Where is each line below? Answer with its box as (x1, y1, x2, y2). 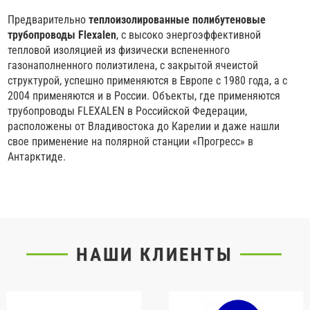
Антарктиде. (8, 150, 66, 164)
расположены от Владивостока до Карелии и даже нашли (8, 120, 280, 134)
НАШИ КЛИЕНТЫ (76, 244, 234, 266)
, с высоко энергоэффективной (116, 28, 262, 42)
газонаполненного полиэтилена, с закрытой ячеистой (8, 59, 259, 73)
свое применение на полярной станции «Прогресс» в (8, 135, 254, 149)
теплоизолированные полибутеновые (89, 13, 266, 27)
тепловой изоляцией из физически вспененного (8, 44, 230, 57)
